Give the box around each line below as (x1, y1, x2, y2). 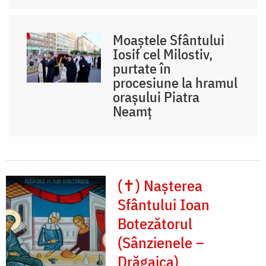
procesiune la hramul (113, 73, 238, 93)
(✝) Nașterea (118, 175, 202, 196)
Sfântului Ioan (118, 194, 210, 215)
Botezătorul (118, 213, 192, 234)
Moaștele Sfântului (113, 30, 225, 50)
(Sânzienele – (118, 232, 204, 253)
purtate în (113, 59, 172, 78)
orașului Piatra (113, 87, 200, 107)
